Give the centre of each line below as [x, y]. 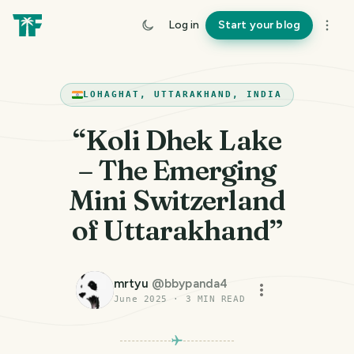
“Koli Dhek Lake [177, 140]
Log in [183, 25]
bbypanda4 [196, 284]
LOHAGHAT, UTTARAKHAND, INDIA [183, 94]
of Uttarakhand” [177, 230]
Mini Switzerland [177, 200]
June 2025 [140, 299]
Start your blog [259, 25]
